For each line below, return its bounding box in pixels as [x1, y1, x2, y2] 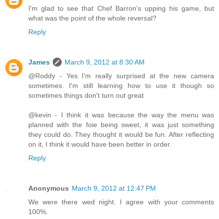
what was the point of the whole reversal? [28, 14, 156, 22]
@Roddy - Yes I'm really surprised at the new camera [28, 71, 214, 80]
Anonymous [28, 184, 69, 192]
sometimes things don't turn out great [28, 91, 144, 99]
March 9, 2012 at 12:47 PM [72, 184, 156, 192]
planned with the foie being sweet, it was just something [28, 120, 214, 129]
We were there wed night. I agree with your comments [28, 197, 214, 206]
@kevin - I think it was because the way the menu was [28, 110, 214, 119]
